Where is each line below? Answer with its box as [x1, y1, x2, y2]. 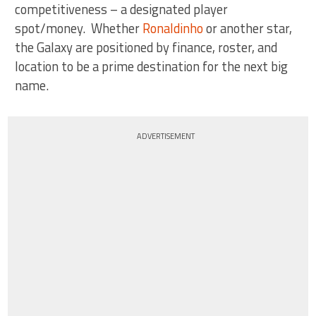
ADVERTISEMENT [137, 130, 195, 142]
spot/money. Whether [15, 18, 143, 38]
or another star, [203, 18, 293, 38]
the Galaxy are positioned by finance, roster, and [15, 37, 278, 57]
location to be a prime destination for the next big [15, 56, 288, 76]
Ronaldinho [142, 18, 204, 38]
